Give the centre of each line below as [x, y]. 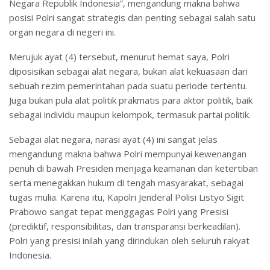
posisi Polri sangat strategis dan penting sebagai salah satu [132, 17]
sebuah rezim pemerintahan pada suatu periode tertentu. [128, 85]
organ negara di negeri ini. [62, 32]
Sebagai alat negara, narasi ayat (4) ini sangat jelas [113, 139]
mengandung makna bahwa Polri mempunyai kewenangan [128, 153]
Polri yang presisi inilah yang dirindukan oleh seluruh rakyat [129, 240]
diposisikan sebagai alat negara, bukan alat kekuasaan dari [128, 71]
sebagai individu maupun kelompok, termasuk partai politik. [130, 114]
